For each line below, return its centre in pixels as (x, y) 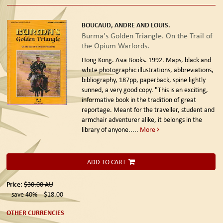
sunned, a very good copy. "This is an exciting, (145, 90)
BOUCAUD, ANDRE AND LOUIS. (126, 25)
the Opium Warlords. (115, 46)
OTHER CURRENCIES (35, 213)
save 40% (24, 194)
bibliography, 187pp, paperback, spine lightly (143, 80)
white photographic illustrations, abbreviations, (147, 70)
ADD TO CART (107, 162)
